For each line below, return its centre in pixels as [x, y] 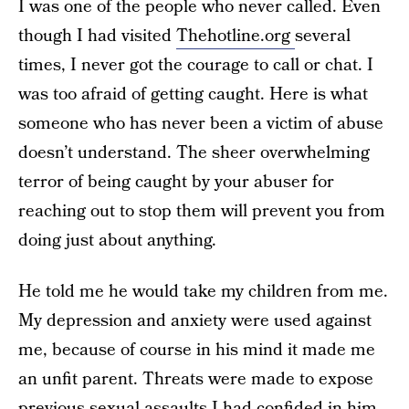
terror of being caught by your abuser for [176, 182]
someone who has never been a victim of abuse [201, 124]
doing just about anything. [117, 241]
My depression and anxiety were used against [195, 321]
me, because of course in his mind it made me [197, 350]
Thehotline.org [236, 36]
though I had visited [97, 36]
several [323, 36]
